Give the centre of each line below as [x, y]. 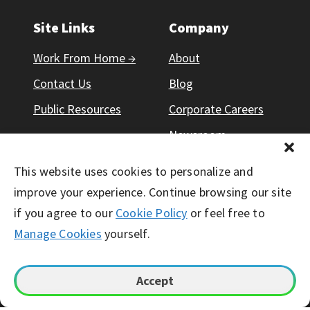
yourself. [126, 234]
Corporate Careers [216, 109]
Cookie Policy [152, 213]
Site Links [64, 27]
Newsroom [197, 135]
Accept [155, 281]
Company [199, 27]
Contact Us [62, 83]
